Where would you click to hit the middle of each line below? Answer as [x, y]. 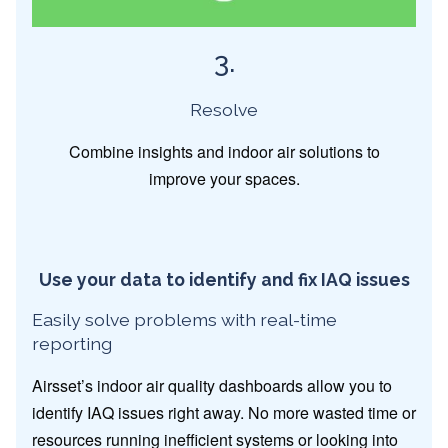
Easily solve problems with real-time [184, 319]
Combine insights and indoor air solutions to [224, 151]
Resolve [224, 109]
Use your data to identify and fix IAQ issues [224, 279]
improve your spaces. [224, 178]
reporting [72, 343]
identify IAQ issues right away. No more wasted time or [224, 412]
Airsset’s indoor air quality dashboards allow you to [212, 385]
